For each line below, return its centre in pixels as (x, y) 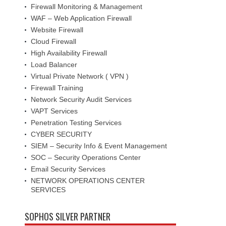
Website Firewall (57, 30)
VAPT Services (54, 111)
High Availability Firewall (69, 53)
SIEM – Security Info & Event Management (99, 146)
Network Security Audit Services (81, 99)
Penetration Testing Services (76, 123)
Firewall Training (57, 88)
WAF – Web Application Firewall (81, 18)
